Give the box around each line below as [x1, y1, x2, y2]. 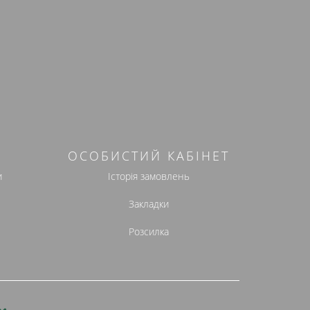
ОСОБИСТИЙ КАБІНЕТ [67, 147, 230, 164]
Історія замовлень [107, 169, 190, 183]
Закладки [128, 197, 169, 210]
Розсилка [128, 224, 169, 238]
